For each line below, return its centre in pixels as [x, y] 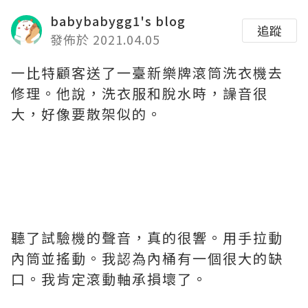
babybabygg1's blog [118, 21]
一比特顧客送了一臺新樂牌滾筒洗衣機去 [147, 73]
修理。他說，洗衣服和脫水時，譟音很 [140, 93]
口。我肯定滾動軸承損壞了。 [109, 279]
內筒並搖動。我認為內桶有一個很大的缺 [147, 258]
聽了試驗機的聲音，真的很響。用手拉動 [147, 238]
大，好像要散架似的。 [87, 114]
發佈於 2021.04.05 [105, 39]
